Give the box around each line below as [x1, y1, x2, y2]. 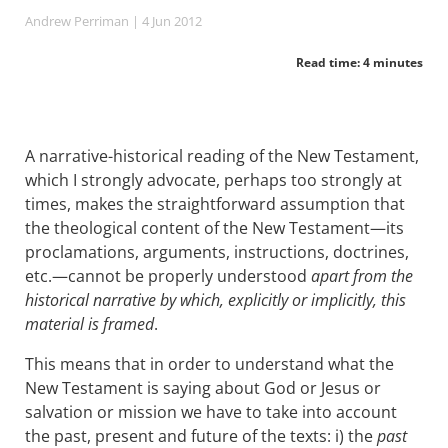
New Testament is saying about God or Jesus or [25, 377, 381, 399]
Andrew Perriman [25, 12, 129, 30]
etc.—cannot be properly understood [25, 265, 311, 287]
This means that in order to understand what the [25, 353, 394, 375]
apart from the [311, 265, 413, 287]
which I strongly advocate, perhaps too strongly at [25, 169, 402, 191]
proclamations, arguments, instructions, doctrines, [25, 241, 409, 263]
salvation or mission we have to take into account [25, 401, 397, 423]
